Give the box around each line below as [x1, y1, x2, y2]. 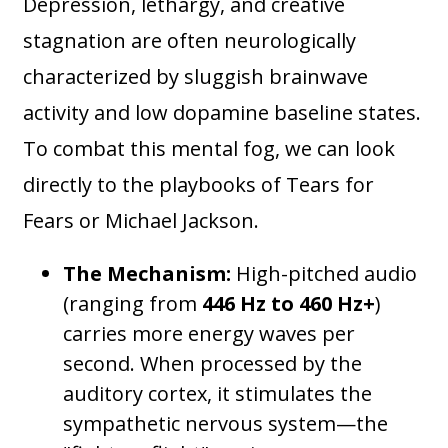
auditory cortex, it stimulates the [63, 380, 373, 408]
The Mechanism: [63, 260, 232, 288]
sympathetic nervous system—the [63, 410, 389, 438]
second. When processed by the [63, 350, 363, 378]
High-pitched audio [231, 260, 418, 288]
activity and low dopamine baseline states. [23, 99, 422, 127]
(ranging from [63, 290, 203, 318]
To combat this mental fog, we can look [23, 135, 396, 163]
